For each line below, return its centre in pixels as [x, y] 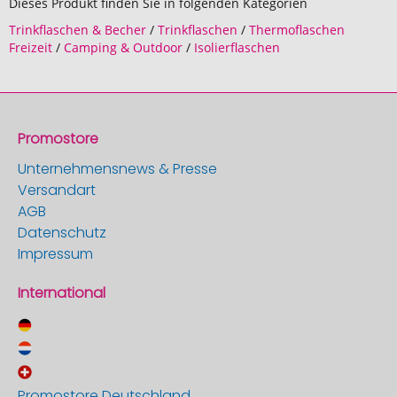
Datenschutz [62, 233]
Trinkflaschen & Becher [78, 30]
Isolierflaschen [237, 47]
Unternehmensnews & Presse [117, 169]
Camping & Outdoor [123, 47]
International [62, 293]
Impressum [55, 254]
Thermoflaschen [297, 30]
